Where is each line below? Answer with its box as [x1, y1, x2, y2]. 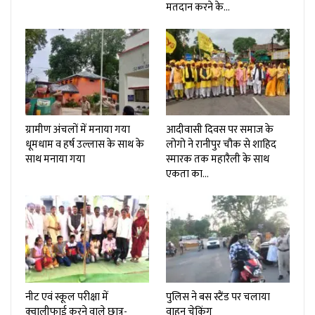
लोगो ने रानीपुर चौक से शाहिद [166, 136, 276, 154]
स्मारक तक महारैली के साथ [166, 150, 269, 169]
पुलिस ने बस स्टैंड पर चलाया [166, 288, 270, 306]
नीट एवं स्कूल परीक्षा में [25, 288, 108, 306]
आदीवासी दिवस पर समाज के [166, 121, 274, 139]
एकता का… [166, 165, 209, 184]
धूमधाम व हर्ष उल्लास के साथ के [25, 136, 144, 154]
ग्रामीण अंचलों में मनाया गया [25, 121, 130, 139]
